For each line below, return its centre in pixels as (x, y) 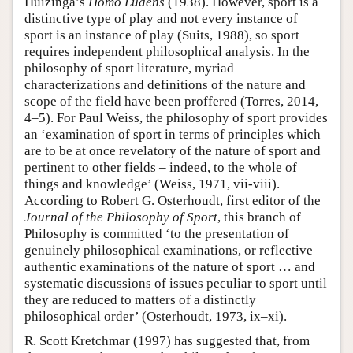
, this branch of (259, 217)
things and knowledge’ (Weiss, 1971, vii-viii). (152, 184)
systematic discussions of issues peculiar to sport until (176, 283)
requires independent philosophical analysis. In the (167, 51)
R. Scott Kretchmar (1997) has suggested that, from (167, 340)
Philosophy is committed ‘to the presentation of (157, 233)
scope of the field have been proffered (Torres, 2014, (171, 101)
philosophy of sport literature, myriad (129, 68)
